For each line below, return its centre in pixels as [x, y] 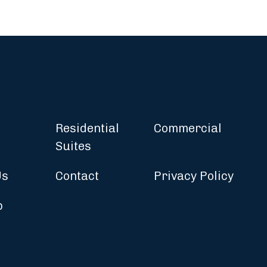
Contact [77, 176]
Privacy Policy [194, 176]
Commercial [188, 128]
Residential [87, 128]
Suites [73, 146]
